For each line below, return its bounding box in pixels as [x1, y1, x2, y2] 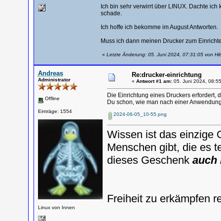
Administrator [37, 77, 71, 82]
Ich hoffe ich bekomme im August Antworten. [100, 24, 218, 31]
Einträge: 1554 [37, 108, 72, 114]
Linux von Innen [37, 204, 75, 210]
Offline [43, 96, 60, 101]
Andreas [37, 70, 63, 77]
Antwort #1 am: [136, 78, 172, 84]
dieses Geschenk [107, 154, 192, 166]
